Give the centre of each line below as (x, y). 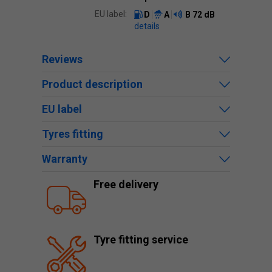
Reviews (62, 59)
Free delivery (126, 184)
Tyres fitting (73, 134)
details (147, 26)
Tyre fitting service (141, 240)
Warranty (65, 159)
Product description (92, 84)
